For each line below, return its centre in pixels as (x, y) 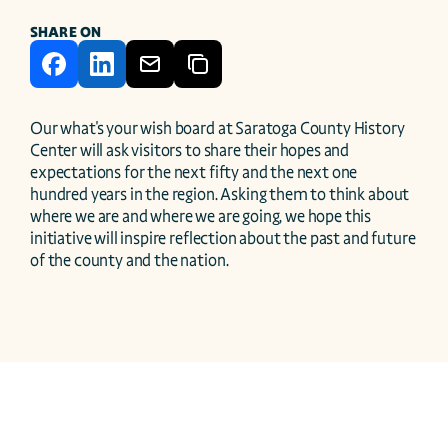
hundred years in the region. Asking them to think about (220, 194)
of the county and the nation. (131, 260)
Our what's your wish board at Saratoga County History (217, 128)
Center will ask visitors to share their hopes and (190, 150)
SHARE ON (66, 32)
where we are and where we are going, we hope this (201, 216)
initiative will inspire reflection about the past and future (223, 238)
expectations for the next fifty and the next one (194, 172)
